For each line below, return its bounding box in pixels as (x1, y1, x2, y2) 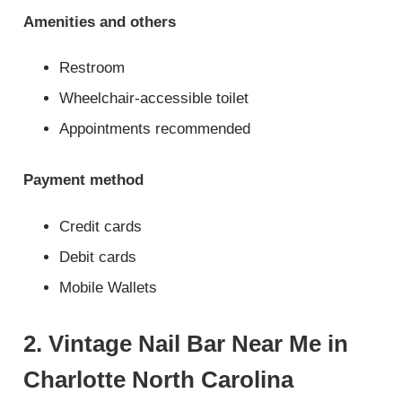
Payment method (23, 171, 144, 189)
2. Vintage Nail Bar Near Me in (23, 329, 349, 357)
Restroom (59, 59, 126, 77)
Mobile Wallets (59, 278, 158, 296)
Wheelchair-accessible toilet (59, 90, 249, 108)
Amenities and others (23, 13, 177, 31)
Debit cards (59, 248, 137, 266)
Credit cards (59, 217, 143, 235)
